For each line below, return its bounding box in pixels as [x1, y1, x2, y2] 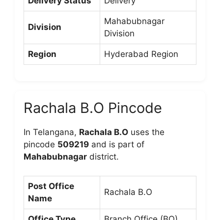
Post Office [28, 181, 74, 191]
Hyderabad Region [104, 49, 178, 59]
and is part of [89, 139, 144, 149]
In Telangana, [24, 127, 79, 137]
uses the [128, 127, 165, 137]
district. [87, 152, 119, 162]
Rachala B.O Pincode [24, 99, 162, 116]
